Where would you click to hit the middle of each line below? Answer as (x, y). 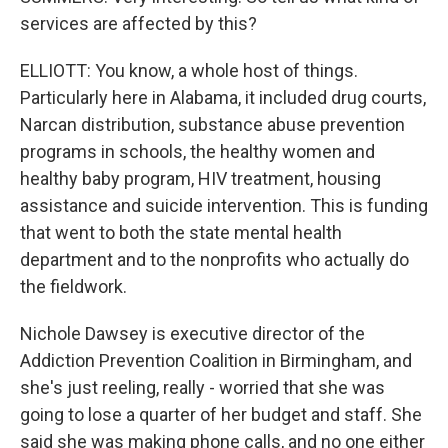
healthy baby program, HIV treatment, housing (200, 178)
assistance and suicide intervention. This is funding (224, 205)
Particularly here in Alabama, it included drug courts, (223, 97)
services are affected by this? (138, 23)
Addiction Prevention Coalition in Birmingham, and (216, 360)
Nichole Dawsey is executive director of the (192, 333)
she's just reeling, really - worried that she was (202, 387)
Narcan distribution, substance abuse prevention (212, 124)
